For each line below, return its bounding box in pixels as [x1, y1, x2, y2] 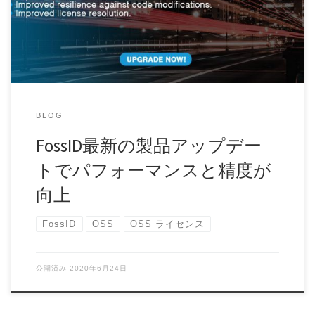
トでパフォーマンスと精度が [35, 158, 271, 181]
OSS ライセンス [129, 219, 205, 229]
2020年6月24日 [69, 264, 127, 272]
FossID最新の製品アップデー [35, 134, 262, 157]
